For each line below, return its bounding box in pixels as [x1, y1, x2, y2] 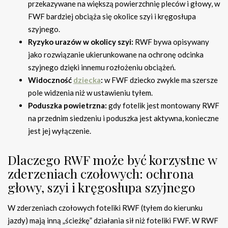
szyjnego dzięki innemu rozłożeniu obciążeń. [28, 63, 176, 72]
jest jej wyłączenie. [28, 126, 91, 136]
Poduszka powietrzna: [28, 101, 107, 110]
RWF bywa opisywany [133, 37, 209, 47]
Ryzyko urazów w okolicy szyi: [28, 37, 133, 47]
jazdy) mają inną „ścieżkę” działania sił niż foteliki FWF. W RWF [8, 216, 218, 225]
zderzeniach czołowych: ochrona [8, 165, 194, 182]
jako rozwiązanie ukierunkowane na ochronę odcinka [28, 50, 204, 60]
